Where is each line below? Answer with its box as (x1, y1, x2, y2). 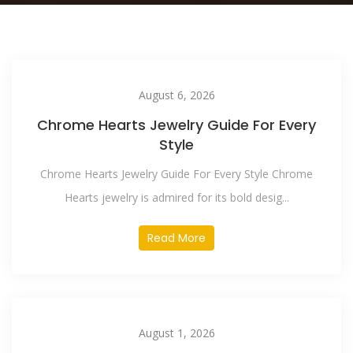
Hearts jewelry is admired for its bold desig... (64, 190, 289, 205)
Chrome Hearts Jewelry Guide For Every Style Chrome (40, 166, 313, 181)
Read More (147, 230, 206, 246)
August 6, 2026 (138, 87, 215, 102)
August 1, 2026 (138, 325, 215, 340)
